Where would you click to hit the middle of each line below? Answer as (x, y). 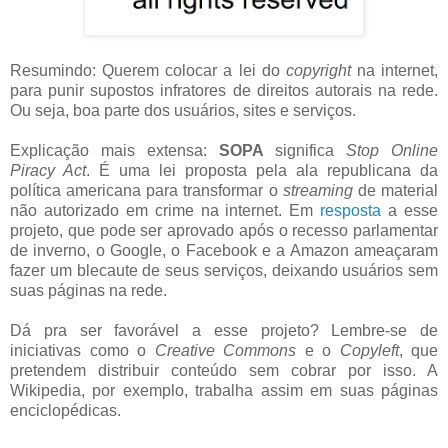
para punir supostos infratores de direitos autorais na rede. (224, 91)
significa (305, 151)
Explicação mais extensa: (114, 151)
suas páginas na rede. (88, 291)
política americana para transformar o (146, 191)
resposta (351, 211)
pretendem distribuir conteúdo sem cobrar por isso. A (224, 371)
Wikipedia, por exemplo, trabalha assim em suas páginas (224, 391)
